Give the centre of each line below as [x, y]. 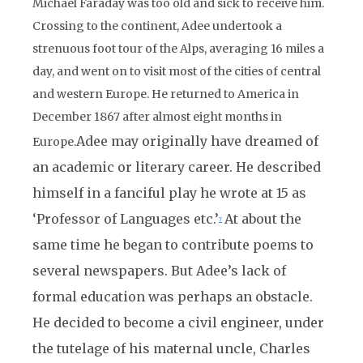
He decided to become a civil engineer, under [178, 322]
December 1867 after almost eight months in [157, 117]
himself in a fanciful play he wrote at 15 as [169, 193]
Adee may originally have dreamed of [197, 141]
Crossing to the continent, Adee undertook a [157, 26]
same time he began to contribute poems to [173, 245]
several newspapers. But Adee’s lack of [159, 271]
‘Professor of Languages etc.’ [126, 219]
